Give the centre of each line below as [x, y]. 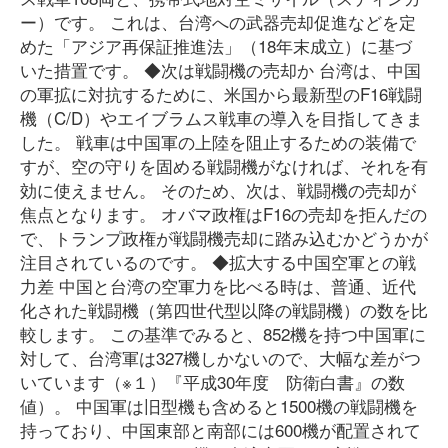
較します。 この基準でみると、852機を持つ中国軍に [223, 333]
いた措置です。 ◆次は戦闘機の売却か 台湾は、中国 [220, 69]
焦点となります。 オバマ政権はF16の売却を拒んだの [223, 213]
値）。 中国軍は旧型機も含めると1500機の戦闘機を [219, 405]
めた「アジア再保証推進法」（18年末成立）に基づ [216, 45]
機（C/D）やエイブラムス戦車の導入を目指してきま [221, 117]
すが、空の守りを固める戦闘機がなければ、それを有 [224, 165]
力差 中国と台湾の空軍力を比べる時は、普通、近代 [218, 285]
